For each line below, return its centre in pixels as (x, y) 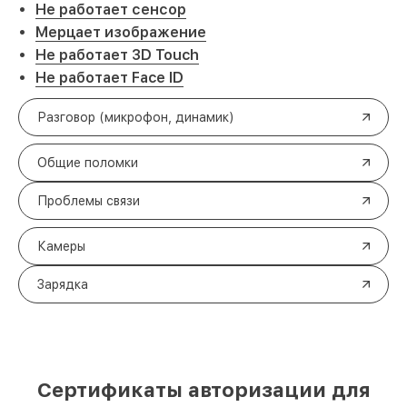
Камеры (61, 246)
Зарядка (63, 284)
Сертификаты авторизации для (203, 390)
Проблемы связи (89, 201)
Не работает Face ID (109, 78)
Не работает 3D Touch (117, 55)
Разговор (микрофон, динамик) (136, 117)
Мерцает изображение (121, 32)
